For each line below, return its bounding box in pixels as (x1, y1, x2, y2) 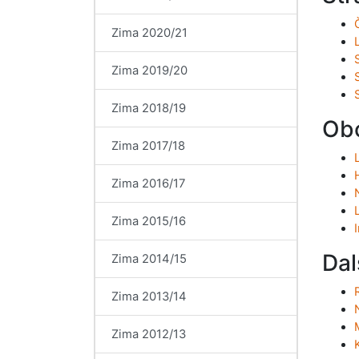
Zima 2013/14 (111, 289, 187, 304)
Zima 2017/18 (111, 139, 185, 153)
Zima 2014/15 (111, 252, 187, 266)
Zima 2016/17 (111, 176, 185, 191)
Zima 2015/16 (111, 214, 186, 228)
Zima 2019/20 (111, 63, 188, 78)
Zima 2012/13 (111, 327, 186, 341)
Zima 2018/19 (111, 101, 186, 115)
